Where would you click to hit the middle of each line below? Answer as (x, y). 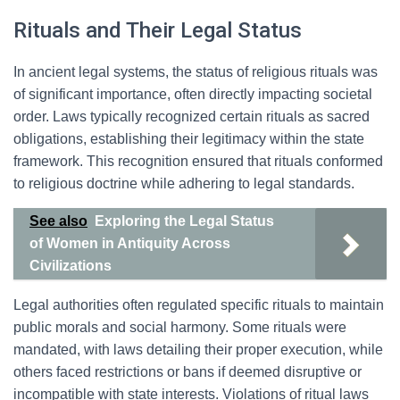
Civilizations (71, 266)
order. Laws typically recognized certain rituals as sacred (192, 117)
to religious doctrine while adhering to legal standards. (184, 183)
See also (58, 221)
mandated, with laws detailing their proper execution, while (198, 350)
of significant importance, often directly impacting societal (193, 94)
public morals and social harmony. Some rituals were (180, 327)
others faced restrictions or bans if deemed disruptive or (187, 372)
